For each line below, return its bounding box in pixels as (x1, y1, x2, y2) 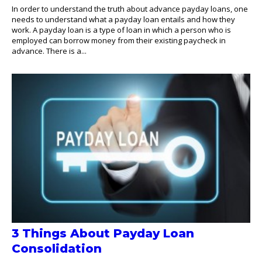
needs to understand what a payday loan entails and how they (12, 14, 235, 25)
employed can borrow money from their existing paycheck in (12, 35, 226, 46)
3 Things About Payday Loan (12, 226, 194, 240)
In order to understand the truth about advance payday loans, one (12, 4, 248, 15)
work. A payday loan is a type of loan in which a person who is (12, 25, 231, 36)
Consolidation (12, 241, 102, 256)
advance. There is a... (12, 46, 87, 57)
